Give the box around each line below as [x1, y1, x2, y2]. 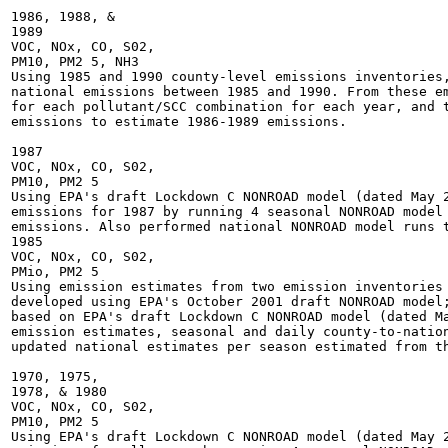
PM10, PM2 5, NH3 [11, 54, 139, 69]
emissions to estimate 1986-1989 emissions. [11, 114, 347, 129]
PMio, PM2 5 [11, 264, 99, 279]
